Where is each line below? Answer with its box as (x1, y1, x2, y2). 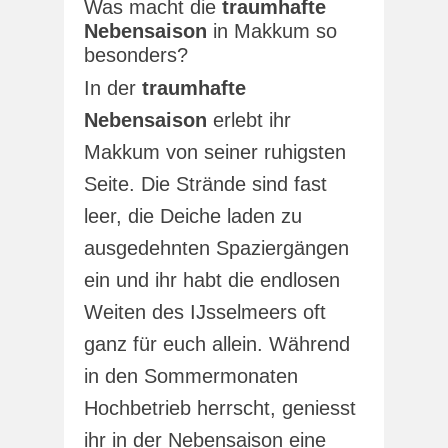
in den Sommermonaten (84, 364, 298, 387)
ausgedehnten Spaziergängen (84, 236, 349, 259)
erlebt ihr (207, 108, 291, 131)
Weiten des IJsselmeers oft (84, 300, 326, 323)
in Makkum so (207, 19, 337, 42)
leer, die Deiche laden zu (84, 204, 302, 227)
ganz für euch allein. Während (84, 332, 350, 355)
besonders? (84, 43, 188, 66)
